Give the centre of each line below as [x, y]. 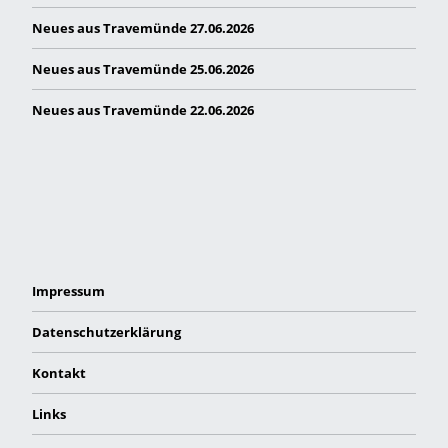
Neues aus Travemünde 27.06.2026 [143, 27]
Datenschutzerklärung [106, 331]
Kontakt [59, 372]
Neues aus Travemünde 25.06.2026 [143, 68]
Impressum [68, 290]
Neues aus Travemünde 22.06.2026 [143, 109]
